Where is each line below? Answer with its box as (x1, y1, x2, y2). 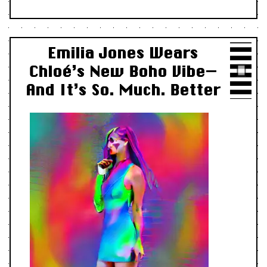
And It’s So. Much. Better (26, 80, 220, 98)
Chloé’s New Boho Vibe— (29, 62, 217, 80)
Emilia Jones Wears (48, 44, 198, 61)
